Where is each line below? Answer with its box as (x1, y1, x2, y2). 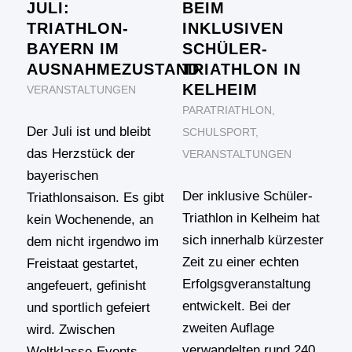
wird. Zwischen (26, 322, 115, 338)
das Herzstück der (26, 146, 135, 162)
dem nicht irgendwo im (26, 234, 159, 250)
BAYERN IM (26, 40, 119, 58)
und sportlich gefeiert (26, 300, 150, 316)
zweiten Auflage (181, 321, 274, 336)
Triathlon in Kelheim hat (181, 211, 320, 226)
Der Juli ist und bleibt (26, 124, 151, 140)
